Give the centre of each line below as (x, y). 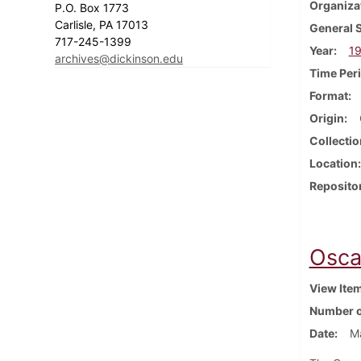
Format (328, 95)
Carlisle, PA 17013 (103, 24)
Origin (326, 118)
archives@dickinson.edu (119, 58)
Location (333, 163)
